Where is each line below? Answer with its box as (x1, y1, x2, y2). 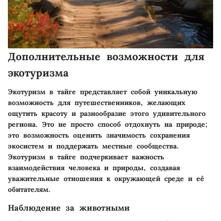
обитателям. (8, 184, 51, 194)
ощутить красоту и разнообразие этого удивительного (8, 109, 206, 118)
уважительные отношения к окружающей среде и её (8, 174, 204, 183)
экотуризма (8, 66, 69, 79)
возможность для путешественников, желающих (8, 98, 185, 107)
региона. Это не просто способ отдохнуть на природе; (8, 119, 208, 129)
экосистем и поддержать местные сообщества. (8, 141, 179, 150)
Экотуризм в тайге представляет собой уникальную (8, 87, 197, 96)
